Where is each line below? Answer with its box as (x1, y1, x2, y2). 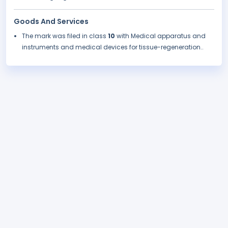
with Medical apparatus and (117, 32, 206, 41)
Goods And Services (14, 16, 89, 27)
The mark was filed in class (22, 32, 108, 41)
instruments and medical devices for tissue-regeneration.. (22, 43, 204, 52)
